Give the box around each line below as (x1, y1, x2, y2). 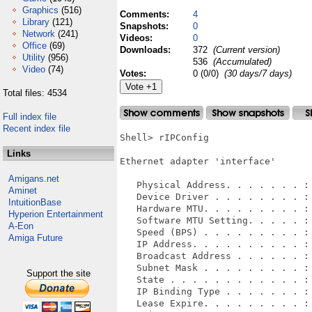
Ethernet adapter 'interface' (120, 156, 276, 166)
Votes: (120, 68, 149, 79)
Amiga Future (8, 233, 63, 243)
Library (22, 17, 49, 27)
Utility (22, 52, 45, 63)
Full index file (3, 111, 56, 122)
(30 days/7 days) (224, 68, 292, 79)
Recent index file (3, 123, 70, 134)
